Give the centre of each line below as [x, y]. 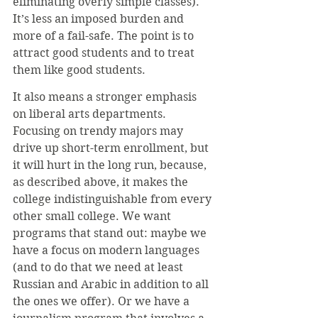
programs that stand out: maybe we [111, 233]
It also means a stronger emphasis [106, 97]
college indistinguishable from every [114, 199]
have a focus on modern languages [108, 250]
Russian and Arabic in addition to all [112, 284]
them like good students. [79, 70]
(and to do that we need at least [99, 267]
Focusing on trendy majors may [99, 131]
